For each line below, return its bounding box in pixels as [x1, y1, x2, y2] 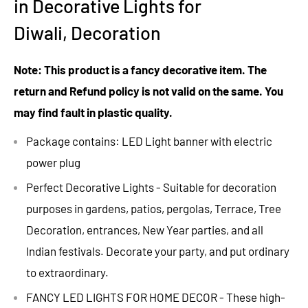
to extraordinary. [26, 265, 109, 280]
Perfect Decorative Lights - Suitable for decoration [26, 180, 276, 195]
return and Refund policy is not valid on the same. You [14, 83, 283, 98]
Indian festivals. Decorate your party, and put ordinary [26, 244, 289, 258]
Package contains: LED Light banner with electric [26, 134, 272, 148]
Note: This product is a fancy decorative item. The [14, 62, 267, 76]
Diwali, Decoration [14, 21, 161, 43]
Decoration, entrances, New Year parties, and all [26, 223, 263, 237]
